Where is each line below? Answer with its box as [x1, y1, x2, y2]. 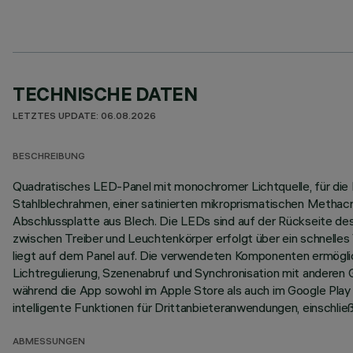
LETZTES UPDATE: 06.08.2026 [13, 112, 156, 122]
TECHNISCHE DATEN [13, 82, 198, 106]
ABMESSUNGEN [13, 337, 85, 347]
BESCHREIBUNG [13, 152, 85, 162]
